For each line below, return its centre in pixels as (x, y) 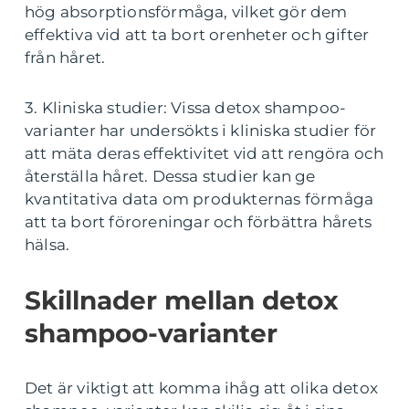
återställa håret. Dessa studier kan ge (170, 176)
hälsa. (47, 245)
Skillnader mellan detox (182, 300)
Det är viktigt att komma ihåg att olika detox (202, 388)
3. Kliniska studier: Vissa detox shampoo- (186, 108)
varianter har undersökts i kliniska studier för (201, 131)
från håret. (65, 58)
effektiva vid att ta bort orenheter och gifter (197, 35)
